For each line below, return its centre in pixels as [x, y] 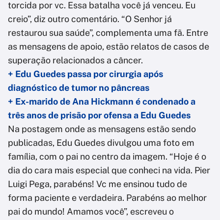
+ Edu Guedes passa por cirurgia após [85, 74]
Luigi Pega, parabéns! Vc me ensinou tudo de [97, 184]
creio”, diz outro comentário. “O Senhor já [90, 19]
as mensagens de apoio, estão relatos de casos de [109, 47]
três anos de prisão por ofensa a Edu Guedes [99, 115]
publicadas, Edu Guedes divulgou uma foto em [101, 143]
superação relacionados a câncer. [75, 60]
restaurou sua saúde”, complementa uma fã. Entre [108, 33]
